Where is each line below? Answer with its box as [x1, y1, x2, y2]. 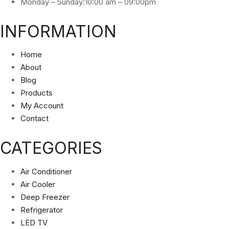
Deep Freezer [20, 192, 70, 202]
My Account [20, 101, 63, 111]
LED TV [20, 217, 48, 227]
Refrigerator [20, 204, 63, 215]
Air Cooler [20, 179, 55, 189]
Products [20, 88, 53, 98]
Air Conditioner [20, 166, 72, 176]
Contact [20, 113, 49, 124]
